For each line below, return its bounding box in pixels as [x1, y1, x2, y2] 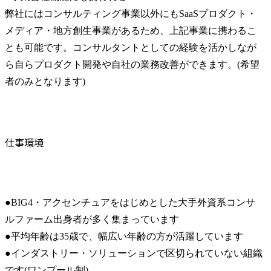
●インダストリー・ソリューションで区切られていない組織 [5, 247, 263, 258]
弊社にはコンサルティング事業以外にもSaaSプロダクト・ [5, 8, 256, 19]
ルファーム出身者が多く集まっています [5, 214, 179, 224]
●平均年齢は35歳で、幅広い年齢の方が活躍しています [5, 230, 243, 241]
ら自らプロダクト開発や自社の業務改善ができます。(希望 [5, 59, 260, 70]
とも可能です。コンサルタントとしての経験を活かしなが [5, 42, 256, 53]
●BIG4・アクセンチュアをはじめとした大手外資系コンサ [5, 197, 255, 207]
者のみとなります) [5, 76, 85, 87]
